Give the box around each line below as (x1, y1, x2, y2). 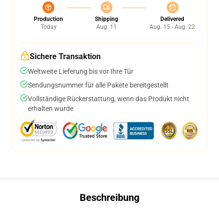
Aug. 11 (96, 23, 117, 30)
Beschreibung (80, 192, 139, 203)
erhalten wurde (28, 105, 73, 112)
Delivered (160, 16, 184, 22)
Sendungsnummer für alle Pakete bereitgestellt (28, 81, 169, 89)
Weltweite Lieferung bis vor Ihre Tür (28, 67, 133, 75)
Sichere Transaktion (30, 52, 101, 61)
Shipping (94, 16, 118, 22)
